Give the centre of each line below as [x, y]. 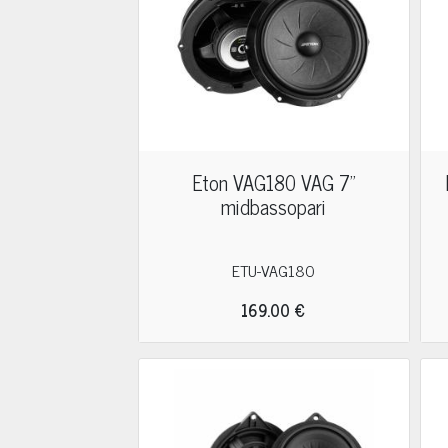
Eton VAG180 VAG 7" [273, 182]
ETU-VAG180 [274, 270]
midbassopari [274, 206]
